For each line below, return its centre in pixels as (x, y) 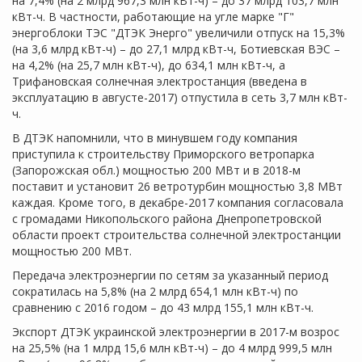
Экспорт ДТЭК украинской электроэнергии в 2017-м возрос (176, 332)
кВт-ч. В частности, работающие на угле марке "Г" (153, 17)
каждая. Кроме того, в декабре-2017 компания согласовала (178, 203)
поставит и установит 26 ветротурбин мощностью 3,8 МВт (177, 187)
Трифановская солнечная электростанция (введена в (160, 82)
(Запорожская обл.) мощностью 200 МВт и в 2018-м (156, 170)
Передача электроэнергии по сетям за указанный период (170, 276)
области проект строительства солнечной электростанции (177, 235)
